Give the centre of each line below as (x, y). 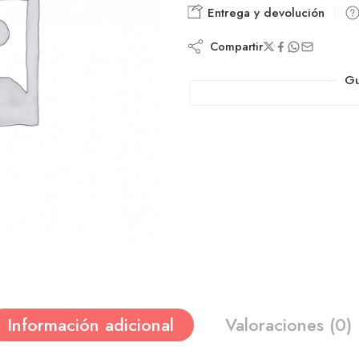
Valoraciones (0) (288, 325)
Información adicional (91, 325)
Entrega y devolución (264, 13)
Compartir (233, 46)
